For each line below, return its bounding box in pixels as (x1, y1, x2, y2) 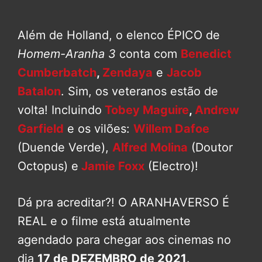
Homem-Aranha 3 (18, 46, 116, 61)
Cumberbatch (18, 65, 96, 80)
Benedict (181, 46, 232, 61)
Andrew (195, 102, 239, 117)
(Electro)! (148, 158, 198, 173)
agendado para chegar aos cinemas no (18, 232, 231, 247)
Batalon (18, 84, 61, 98)
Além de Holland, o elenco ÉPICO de (18, 27, 220, 42)
